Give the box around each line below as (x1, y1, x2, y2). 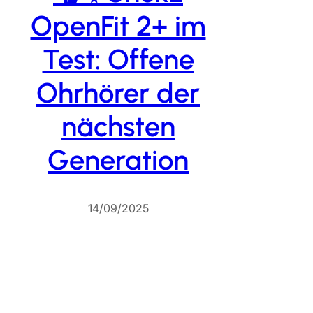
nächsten (61, 109, 175, 143)
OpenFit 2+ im (30, 8, 206, 43)
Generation (48, 143, 189, 177)
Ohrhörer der (36, 75, 200, 110)
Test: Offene (42, 42, 194, 76)
